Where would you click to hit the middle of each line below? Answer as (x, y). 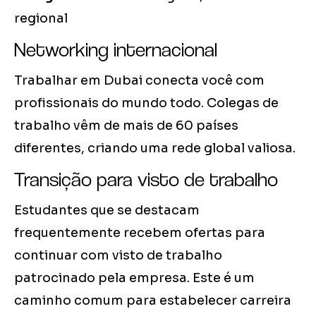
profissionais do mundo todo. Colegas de (146, 103)
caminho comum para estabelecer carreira (153, 301)
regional (41, 19)
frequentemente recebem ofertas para (140, 233)
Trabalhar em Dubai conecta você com (139, 81)
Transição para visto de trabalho (146, 180)
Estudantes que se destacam (107, 211)
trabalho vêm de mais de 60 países (126, 126)
